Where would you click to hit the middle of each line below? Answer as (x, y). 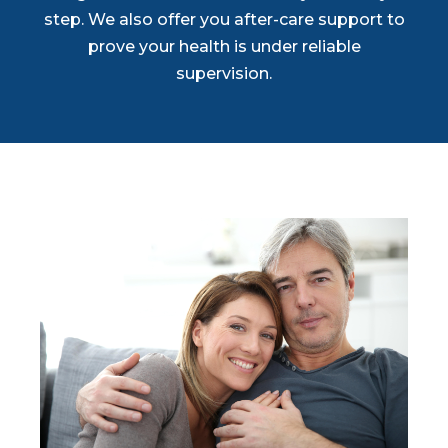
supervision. (224, 73)
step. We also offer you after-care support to (224, 19)
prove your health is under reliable (224, 46)
